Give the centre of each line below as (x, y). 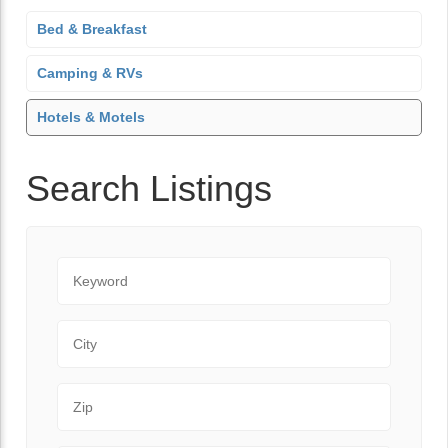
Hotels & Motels (91, 117)
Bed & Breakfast (92, 29)
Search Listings (149, 188)
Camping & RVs (90, 73)
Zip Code (89, 393)
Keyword (87, 267)
